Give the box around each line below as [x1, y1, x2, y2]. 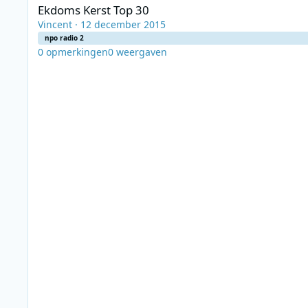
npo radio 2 [45, 32, 84, 43]
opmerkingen [46, 45, 108, 58]
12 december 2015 [80, 17, 166, 31]
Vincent [38, 17, 72, 31]
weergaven [116, 45, 167, 58]
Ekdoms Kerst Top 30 [38, 1, 149, 18]
